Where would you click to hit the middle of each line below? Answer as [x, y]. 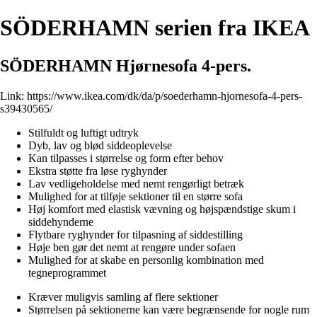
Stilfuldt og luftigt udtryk [83, 132]
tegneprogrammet [67, 272]
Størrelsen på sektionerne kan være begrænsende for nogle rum [169, 309]
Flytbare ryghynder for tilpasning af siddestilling [136, 234]
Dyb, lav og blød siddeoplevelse [100, 145]
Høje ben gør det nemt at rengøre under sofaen [132, 247]
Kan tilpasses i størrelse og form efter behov [126, 158]
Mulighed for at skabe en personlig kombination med [146, 260]
